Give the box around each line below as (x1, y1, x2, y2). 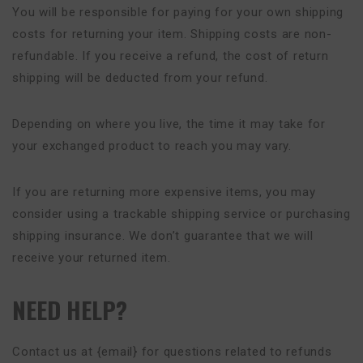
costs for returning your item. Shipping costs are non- (12, 27, 332, 41)
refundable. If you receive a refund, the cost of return (12, 49, 329, 63)
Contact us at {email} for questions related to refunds (12, 344, 332, 359)
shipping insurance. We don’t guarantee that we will (12, 228, 314, 243)
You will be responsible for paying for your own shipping (12, 5, 344, 19)
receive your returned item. (12, 250, 171, 265)
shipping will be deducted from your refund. (12, 70, 268, 85)
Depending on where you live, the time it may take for (12, 117, 326, 131)
